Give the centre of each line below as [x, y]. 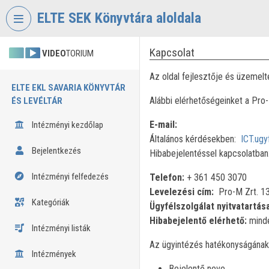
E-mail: [163, 125]
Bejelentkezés [55, 151]
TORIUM [80, 53]
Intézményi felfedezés [69, 177]
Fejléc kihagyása [31, 9]
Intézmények [53, 254]
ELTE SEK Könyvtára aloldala [119, 18]
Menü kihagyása [91, 9]
